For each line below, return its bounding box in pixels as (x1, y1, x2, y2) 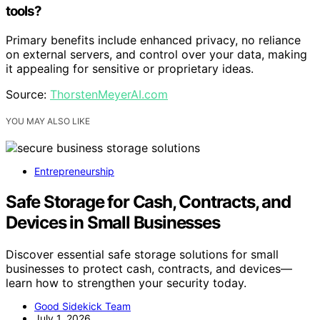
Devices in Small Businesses (6, 212, 220, 233)
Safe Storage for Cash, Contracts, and (6, 191, 291, 212)
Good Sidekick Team (34, 299, 131, 312)
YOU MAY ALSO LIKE (6, 116, 90, 127)
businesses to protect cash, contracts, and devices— (6, 261, 292, 276)
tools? (6, 3, 42, 20)
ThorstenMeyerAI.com (50, 87, 168, 102)
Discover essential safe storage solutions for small (6, 246, 279, 261)
